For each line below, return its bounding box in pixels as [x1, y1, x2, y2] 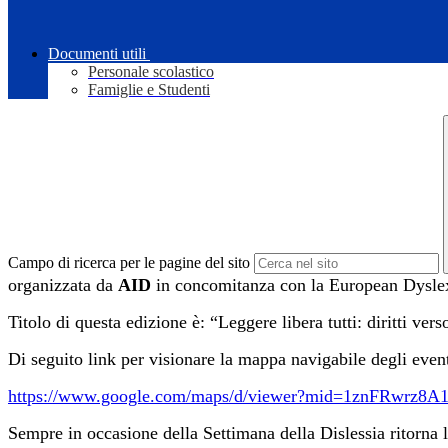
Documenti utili [48, 45, 146, 63]
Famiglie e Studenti [88, 81, 210, 99]
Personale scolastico [88, 63, 214, 81]
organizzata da [8, 275, 118, 296]
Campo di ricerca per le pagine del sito [8, 254, 250, 272]
